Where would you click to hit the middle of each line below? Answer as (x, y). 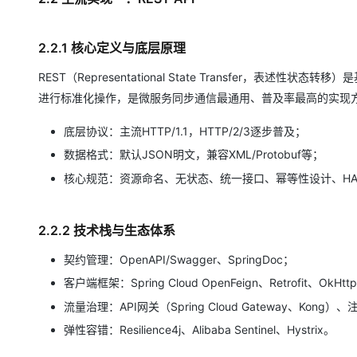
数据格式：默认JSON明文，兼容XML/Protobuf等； (194, 154)
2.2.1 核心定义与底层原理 (112, 47)
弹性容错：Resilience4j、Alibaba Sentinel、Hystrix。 (199, 330)
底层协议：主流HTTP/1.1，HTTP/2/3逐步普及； (185, 131)
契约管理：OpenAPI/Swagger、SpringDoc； (179, 259)
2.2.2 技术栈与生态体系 (107, 230)
